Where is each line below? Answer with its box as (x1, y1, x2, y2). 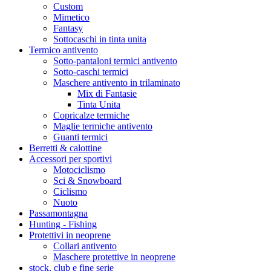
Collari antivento (53, 240, 117, 251)
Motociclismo (53, 164, 105, 175)
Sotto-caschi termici (53, 66, 128, 77)
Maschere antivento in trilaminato (53, 77, 180, 88)
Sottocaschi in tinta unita (53, 33, 146, 44)
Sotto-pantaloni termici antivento (53, 55, 177, 66)
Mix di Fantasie (77, 88, 137, 99)
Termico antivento (29, 44, 98, 55)
